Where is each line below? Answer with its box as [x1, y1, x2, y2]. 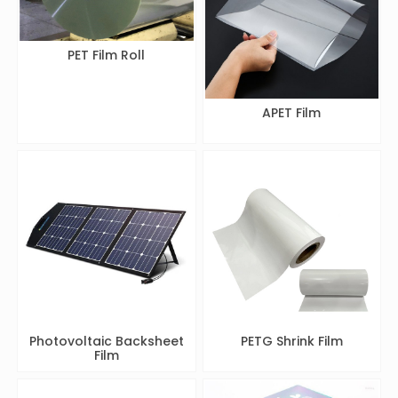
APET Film [262, 104, 322, 122]
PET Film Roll [68, 45, 146, 64]
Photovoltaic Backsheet [28, 331, 184, 350]
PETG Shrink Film [240, 331, 343, 350]
